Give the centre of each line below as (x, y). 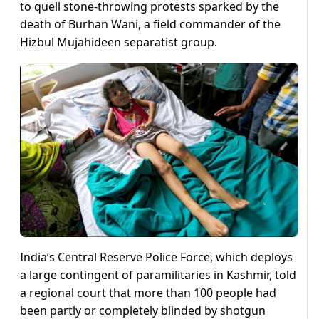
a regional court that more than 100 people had (148, 292)
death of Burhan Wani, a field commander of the (150, 25)
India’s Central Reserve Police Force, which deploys (156, 257)
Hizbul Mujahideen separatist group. (119, 42)
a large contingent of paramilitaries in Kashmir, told (158, 274)
